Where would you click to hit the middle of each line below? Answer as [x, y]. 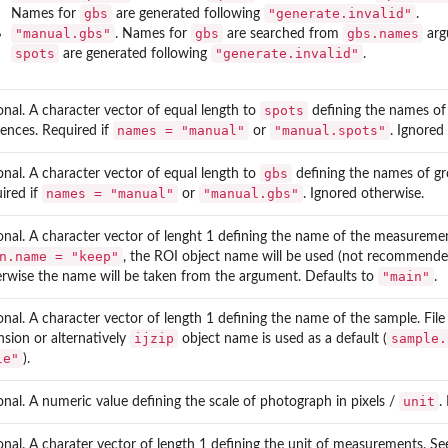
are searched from [283, 33]
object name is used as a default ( [282, 338]
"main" [406, 276]
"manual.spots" [330, 130]
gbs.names [383, 33]
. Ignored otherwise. [363, 193]
